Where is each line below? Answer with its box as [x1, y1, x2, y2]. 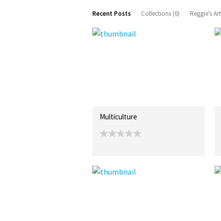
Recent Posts [92, 9, 131, 18]
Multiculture [100, 112, 137, 121]
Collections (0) [141, 9, 180, 18]
